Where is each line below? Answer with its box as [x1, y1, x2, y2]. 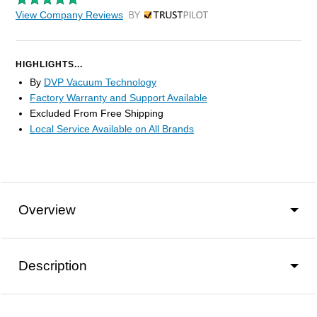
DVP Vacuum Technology [44, 76, 156, 88]
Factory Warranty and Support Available [30, 92, 207, 104]
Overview [18, 202, 76, 218]
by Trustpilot [128, 13, 183, 25]
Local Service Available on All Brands [30, 123, 194, 135]
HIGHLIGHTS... [16, 59, 83, 70]
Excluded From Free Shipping [30, 108, 163, 120]
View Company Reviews [16, 9, 123, 21]
